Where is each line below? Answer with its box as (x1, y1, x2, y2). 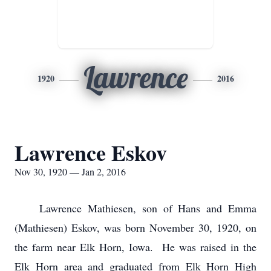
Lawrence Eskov (15, 137, 167, 168)
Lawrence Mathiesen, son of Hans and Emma (15, 201, 256, 215)
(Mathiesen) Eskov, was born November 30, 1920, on (15, 220, 256, 235)
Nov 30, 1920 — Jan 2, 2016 (15, 165, 126, 178)
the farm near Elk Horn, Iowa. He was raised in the (15, 240, 256, 254)
